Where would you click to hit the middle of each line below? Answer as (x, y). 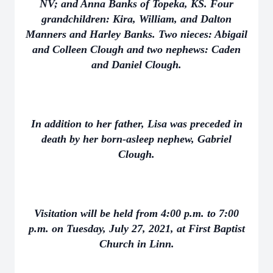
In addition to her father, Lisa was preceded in (136, 124)
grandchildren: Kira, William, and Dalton (136, 19)
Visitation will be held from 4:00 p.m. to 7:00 (136, 213)
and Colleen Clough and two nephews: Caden (136, 49)
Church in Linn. (136, 244)
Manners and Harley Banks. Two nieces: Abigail (136, 34)
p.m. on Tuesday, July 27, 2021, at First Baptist (136, 229)
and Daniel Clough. (136, 65)
